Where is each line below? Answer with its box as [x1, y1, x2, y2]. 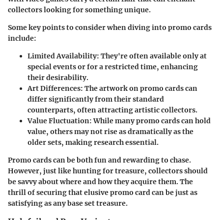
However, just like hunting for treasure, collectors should [8, 166, 208, 176]
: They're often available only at [97, 52, 207, 61]
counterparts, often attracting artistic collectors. [27, 106, 197, 115]
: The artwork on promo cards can [81, 84, 197, 93]
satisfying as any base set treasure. [8, 199, 128, 208]
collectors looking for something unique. [8, 5, 151, 15]
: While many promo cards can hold [89, 116, 211, 126]
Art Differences [27, 84, 81, 93]
